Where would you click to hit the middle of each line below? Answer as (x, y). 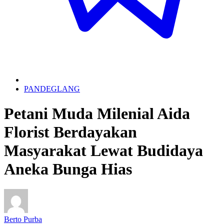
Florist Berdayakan (70, 132)
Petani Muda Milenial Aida (97, 113)
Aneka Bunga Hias (68, 169)
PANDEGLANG (52, 89)
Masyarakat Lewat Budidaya (103, 150)
